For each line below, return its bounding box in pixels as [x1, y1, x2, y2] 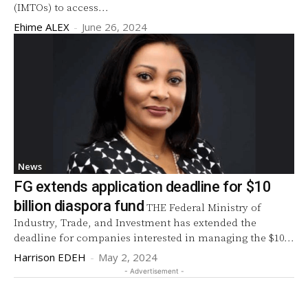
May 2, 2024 [98, 250, 157, 264]
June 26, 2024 [82, 19, 147, 34]
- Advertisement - [124, 266, 184, 275]
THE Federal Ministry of [146, 201, 261, 214]
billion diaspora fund [14, 197, 144, 214]
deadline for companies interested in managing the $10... [14, 231, 294, 245]
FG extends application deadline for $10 [14, 177, 272, 195]
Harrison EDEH [14, 250, 86, 264]
